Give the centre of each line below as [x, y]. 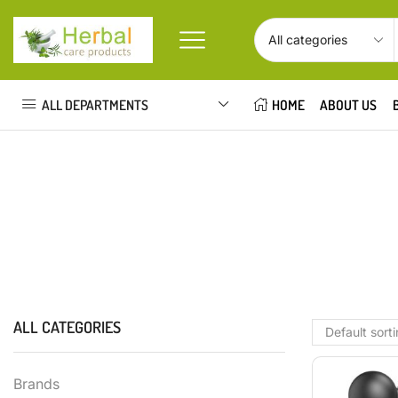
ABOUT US [349, 105]
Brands [36, 385]
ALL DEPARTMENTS [95, 104]
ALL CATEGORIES [67, 327]
